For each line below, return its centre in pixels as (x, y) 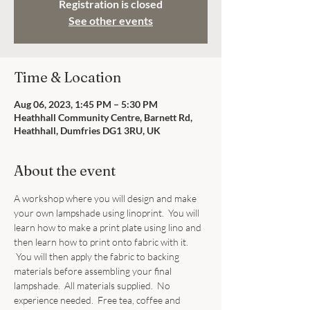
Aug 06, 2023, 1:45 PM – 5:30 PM (86, 104)
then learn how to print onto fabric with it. (102, 242)
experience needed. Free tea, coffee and (98, 300)
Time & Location (67, 77)
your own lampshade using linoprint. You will (108, 213)
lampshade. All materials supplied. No (93, 285)
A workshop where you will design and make (106, 198)
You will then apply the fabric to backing (98, 256)
